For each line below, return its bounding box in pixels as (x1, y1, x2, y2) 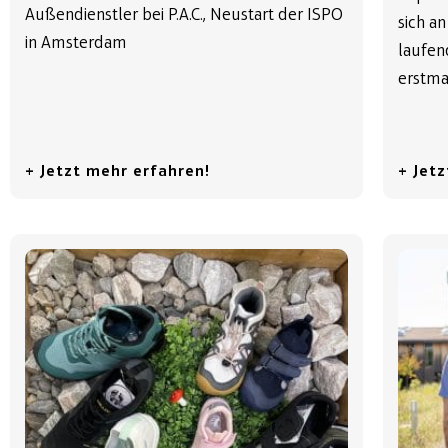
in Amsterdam (25, 33, 127, 53)
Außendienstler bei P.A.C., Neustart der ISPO (25, 5, 343, 25)
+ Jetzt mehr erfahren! (25, 163, 210, 180)
